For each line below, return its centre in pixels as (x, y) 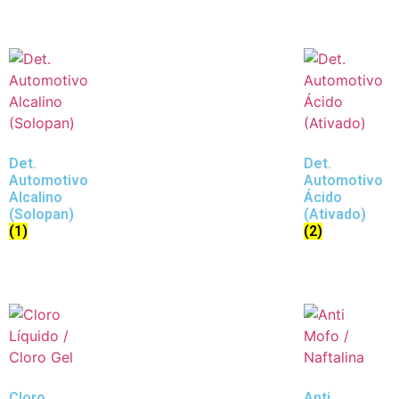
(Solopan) (41, 214)
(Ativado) (335, 214)
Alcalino (36, 197)
